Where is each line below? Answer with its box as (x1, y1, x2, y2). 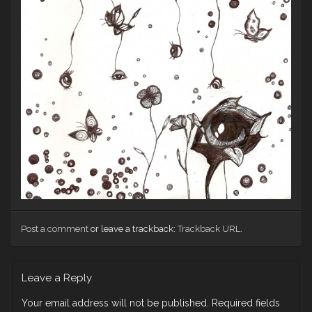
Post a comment (21, 223, 88, 234)
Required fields (212, 297, 280, 309)
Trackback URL (178, 223, 240, 234)
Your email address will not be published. (22, 297, 209, 309)
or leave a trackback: (88, 223, 178, 234)
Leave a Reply (22, 271, 92, 284)
